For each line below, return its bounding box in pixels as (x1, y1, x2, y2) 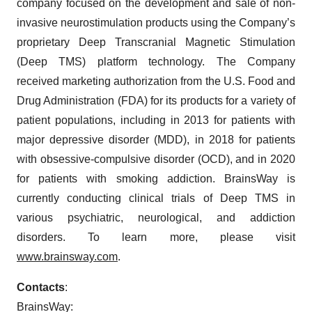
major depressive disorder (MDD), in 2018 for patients (17, 134, 295, 146)
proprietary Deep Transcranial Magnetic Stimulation (17, 36, 295, 49)
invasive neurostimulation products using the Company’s (17, 17, 295, 29)
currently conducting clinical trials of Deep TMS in (17, 192, 295, 205)
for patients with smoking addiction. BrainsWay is (17, 173, 295, 185)
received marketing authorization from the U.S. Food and (17, 75, 295, 88)
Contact (17, 281, 58, 294)
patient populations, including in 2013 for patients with (17, 114, 295, 127)
